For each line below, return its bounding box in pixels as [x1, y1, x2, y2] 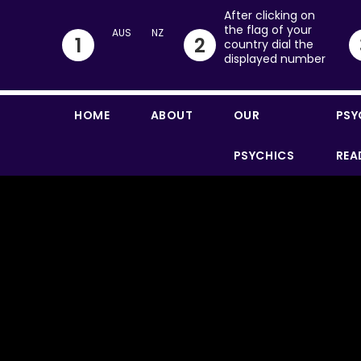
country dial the [224, 36, 314, 52]
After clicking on [224, 7, 316, 23]
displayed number [224, 51, 326, 67]
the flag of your [224, 22, 313, 38]
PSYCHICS [233, 147, 295, 164]
